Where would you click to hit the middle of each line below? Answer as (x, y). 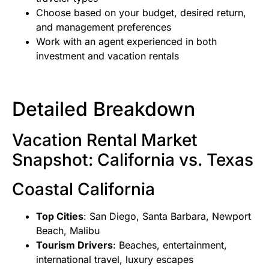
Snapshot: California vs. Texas (133, 160)
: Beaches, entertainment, (170, 245)
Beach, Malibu (68, 231)
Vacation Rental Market (105, 140)
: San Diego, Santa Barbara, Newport (167, 216)
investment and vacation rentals (107, 56)
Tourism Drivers (74, 245)
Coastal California (83, 189)
